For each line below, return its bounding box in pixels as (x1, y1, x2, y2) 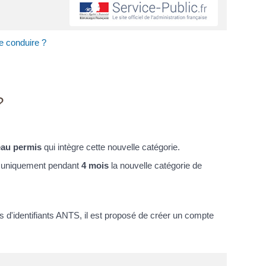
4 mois (81, 160, 109, 171)
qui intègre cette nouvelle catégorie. (42, 141, 180, 152)
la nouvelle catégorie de (109, 160, 202, 171)
